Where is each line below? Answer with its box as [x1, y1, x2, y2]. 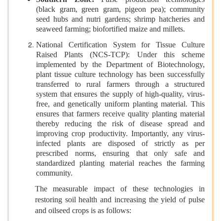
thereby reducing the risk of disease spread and [36, 119, 205, 130]
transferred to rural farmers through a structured [36, 80, 205, 90]
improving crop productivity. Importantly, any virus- [36, 129, 205, 140]
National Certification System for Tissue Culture [36, 40, 205, 49]
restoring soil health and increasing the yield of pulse [35, 195, 205, 204]
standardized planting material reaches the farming [36, 159, 205, 169]
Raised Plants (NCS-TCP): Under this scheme [36, 50, 205, 61]
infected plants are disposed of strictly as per [36, 139, 205, 149]
